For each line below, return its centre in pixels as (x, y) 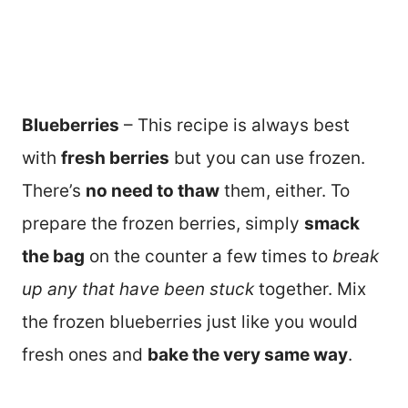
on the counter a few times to (209, 257)
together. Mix (310, 290)
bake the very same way (248, 355)
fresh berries (115, 158)
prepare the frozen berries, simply (163, 224)
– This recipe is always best (235, 126)
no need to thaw (153, 191)
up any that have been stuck (138, 290)
